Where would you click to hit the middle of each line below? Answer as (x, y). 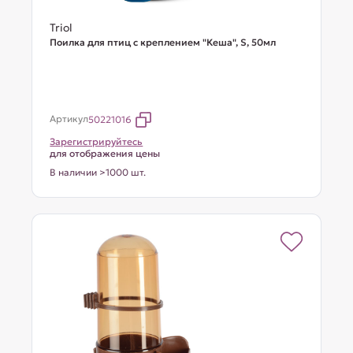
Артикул (69, 119)
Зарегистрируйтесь (97, 141)
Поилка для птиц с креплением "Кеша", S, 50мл (163, 42)
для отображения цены (105, 153)
